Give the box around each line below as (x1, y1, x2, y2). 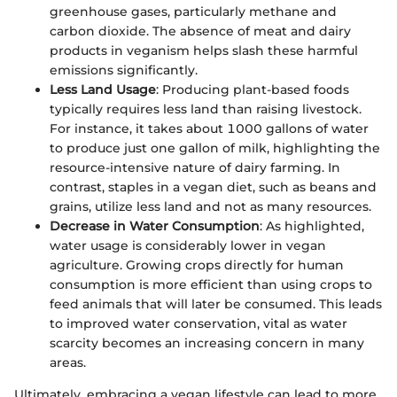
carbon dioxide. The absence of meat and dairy (50, 22, 351, 39)
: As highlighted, (260, 217, 364, 234)
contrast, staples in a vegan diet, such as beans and (50, 178, 377, 195)
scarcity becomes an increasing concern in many (50, 334, 364, 351)
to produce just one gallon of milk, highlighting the (50, 139, 380, 156)
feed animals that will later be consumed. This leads (50, 295, 382, 312)
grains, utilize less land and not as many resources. (50, 198, 371, 214)
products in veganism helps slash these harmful (50, 42, 358, 58)
